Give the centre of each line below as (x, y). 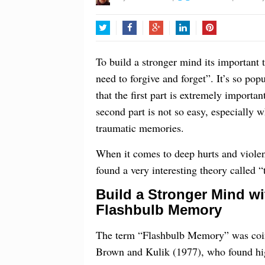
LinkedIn (192, 42)
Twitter (108, 42)
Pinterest (219, 42)
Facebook (141, 42)
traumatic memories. (140, 128)
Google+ (165, 42)
